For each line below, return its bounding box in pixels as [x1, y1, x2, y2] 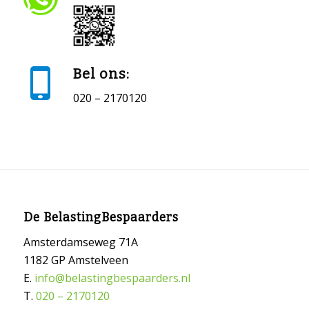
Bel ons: [72, 66, 130, 83]
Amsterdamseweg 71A [23, 235, 138, 250]
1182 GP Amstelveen [23, 252, 128, 268]
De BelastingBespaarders [23, 210, 179, 225]
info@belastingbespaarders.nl [34, 270, 190, 286]
